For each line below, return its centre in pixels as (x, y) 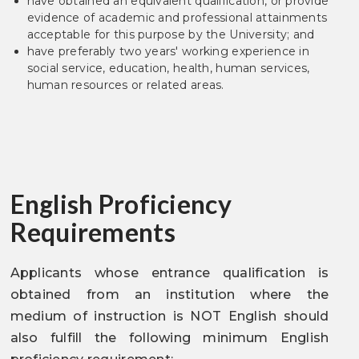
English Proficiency (121, 204)
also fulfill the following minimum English (169, 338)
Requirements (93, 232)
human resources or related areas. (125, 85)
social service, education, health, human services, (168, 68)
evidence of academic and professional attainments (177, 18)
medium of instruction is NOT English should (169, 316)
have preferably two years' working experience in (168, 51)
